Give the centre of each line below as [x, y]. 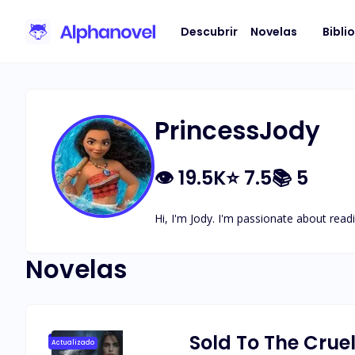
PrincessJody [237, 131]
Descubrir [209, 31]
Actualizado [73, 343]
